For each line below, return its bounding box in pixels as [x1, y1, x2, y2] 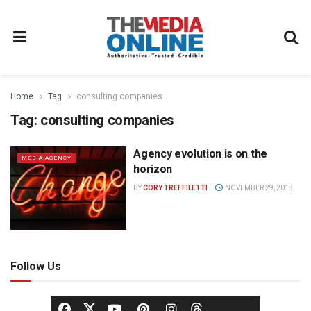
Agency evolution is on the [133, 147, 267, 160]
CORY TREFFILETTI [143, 184, 208, 192]
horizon [133, 162, 172, 176]
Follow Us [10, 259, 61, 273]
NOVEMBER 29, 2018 [223, 184, 293, 192]
